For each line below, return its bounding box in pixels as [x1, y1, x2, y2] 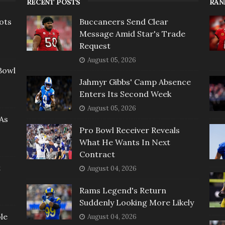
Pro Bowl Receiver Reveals [79, 125, 180, 136]
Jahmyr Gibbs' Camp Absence [79, 77, 191, 87]
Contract [79, 149, 115, 160]
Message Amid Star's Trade [79, 29, 185, 39]
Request [79, 41, 110, 51]
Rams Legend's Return [79, 185, 166, 196]
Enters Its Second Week [79, 89, 171, 99]
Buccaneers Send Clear [79, 17, 168, 27]
